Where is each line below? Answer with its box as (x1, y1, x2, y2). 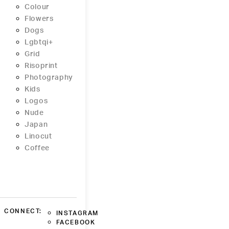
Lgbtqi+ (25, 39, 53, 47)
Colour (25, 4, 50, 11)
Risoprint (25, 62, 58, 70)
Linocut (25, 133, 52, 141)
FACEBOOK (56, 219, 96, 226)
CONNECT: (4, 208, 42, 215)
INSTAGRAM (56, 210, 99, 217)
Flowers (25, 15, 54, 23)
